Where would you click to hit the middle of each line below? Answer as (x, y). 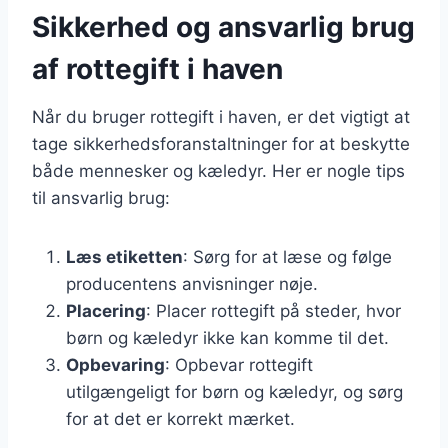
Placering (106, 310)
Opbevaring (115, 364)
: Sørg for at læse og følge (287, 256)
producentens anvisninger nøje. (192, 283)
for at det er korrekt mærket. (180, 418)
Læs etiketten (124, 256)
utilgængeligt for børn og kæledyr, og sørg (234, 391)
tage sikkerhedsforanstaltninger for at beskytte (221, 143)
